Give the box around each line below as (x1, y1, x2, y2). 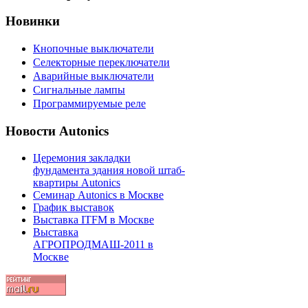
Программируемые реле (33, 98, 146, 110)
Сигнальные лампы (33, 84, 125, 96)
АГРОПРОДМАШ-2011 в (33, 238, 153, 250)
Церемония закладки (33, 151, 131, 164)
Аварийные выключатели (33, 70, 154, 82)
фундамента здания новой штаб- (33, 164, 185, 176)
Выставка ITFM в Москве (33, 213, 154, 225)
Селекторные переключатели (33, 56, 170, 69)
